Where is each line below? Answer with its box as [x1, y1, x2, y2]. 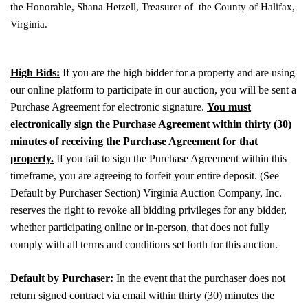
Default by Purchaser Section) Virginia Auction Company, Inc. [10, 186, 282, 199]
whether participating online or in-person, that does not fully [10, 221, 269, 233]
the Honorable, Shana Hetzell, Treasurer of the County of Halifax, [10, 1, 295, 13]
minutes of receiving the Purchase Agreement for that [10, 135, 258, 147]
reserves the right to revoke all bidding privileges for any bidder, [10, 203, 287, 216]
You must [207, 100, 251, 113]
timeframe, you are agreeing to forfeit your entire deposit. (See [10, 169, 279, 181]
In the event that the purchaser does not [113, 272, 285, 284]
